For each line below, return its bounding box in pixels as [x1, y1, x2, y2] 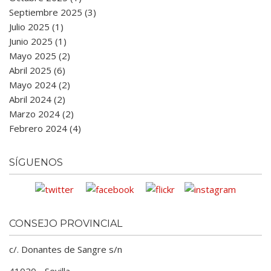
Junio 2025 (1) [9, 35, 67, 47]
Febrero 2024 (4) [9, 122, 81, 134]
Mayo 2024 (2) [9, 79, 70, 91]
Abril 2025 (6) [9, 64, 65, 76]
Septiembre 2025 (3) [9, 6, 96, 18]
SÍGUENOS [9, 157, 63, 168]
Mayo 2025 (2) [9, 50, 70, 62]
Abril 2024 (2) [9, 93, 65, 105]
